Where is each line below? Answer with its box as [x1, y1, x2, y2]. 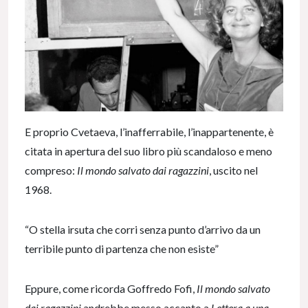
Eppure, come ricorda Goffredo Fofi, [25, 282, 197, 296]
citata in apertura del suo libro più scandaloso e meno [25, 144, 272, 158]
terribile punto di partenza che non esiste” [25, 242, 219, 256]
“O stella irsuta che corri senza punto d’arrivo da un [25, 223, 261, 236]
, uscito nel [209, 164, 258, 177]
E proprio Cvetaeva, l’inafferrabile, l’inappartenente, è [25, 125, 274, 139]
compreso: [25, 164, 77, 177]
